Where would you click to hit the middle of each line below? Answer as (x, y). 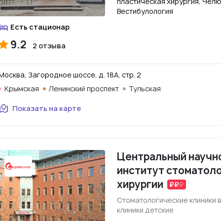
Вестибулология (145, 11)
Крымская (22, 89)
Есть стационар (40, 27)
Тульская (145, 89)
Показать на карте (47, 108)
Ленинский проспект (84, 89)
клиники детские (145, 210)
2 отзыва (49, 46)
